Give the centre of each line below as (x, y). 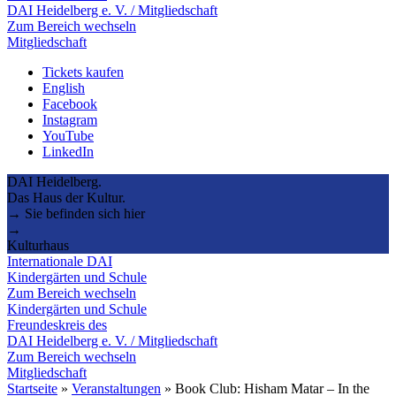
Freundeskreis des (57, 324)
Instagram (70, 119)
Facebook (70, 103)
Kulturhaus (38, 245)
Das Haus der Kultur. (66, 197)
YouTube (68, 135)
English (64, 88)
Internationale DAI (60, 261)
